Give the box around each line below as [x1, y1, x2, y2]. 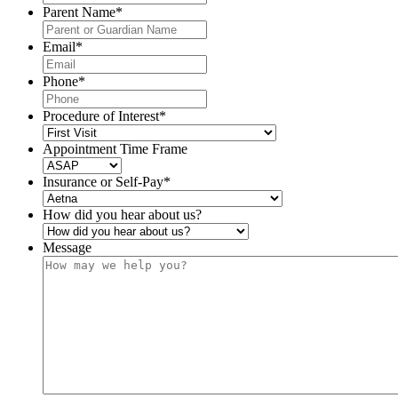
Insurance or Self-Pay [43, 173, 163, 189]
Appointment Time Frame [43, 140, 187, 156]
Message [43, 239, 92, 255]
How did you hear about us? [43, 206, 202, 222]
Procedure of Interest [43, 107, 159, 123]
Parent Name [43, 4, 115, 20]
